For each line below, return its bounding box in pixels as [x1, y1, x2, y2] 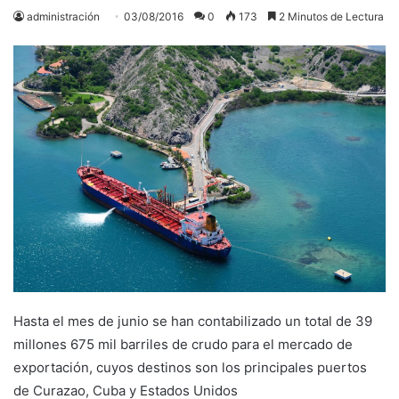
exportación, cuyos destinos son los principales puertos [13, 359, 367, 377]
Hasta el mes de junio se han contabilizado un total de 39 [13, 313, 372, 330]
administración [27, 9, 100, 23]
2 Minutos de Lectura [276, 9, 384, 23]
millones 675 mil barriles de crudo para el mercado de [13, 336, 353, 354]
